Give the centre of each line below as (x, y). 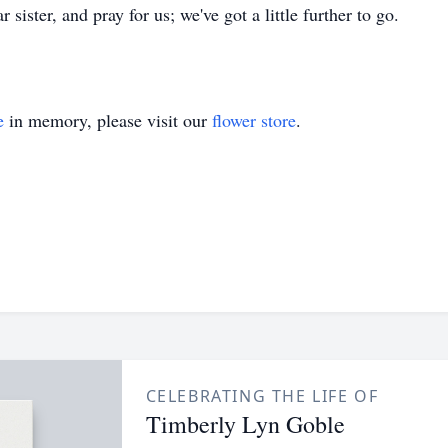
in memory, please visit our (108, 120)
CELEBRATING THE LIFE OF (262, 396)
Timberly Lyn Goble (245, 424)
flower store (254, 120)
